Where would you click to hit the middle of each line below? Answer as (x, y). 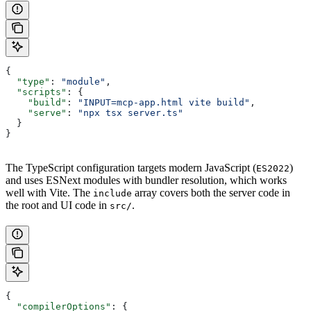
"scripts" (36, 92)
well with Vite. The (49, 193)
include (112, 194)
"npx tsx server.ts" (131, 113)
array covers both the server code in (211, 193)
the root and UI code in (58, 205)
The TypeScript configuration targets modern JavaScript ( (131, 168)
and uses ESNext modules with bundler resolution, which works (146, 180)
